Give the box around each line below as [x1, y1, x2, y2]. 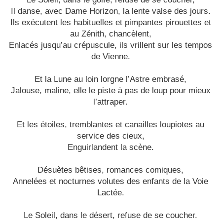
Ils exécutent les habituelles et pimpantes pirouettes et [10, 18, 211, 28]
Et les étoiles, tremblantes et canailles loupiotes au [17, 120, 204, 130]
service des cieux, [76, 131, 145, 141]
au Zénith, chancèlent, [70, 29, 151, 39]
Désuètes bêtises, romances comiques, [37, 165, 184, 175]
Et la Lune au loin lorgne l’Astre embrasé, [35, 74, 186, 84]
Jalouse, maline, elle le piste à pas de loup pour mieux [10, 86, 211, 96]
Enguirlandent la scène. [67, 143, 154, 152]
